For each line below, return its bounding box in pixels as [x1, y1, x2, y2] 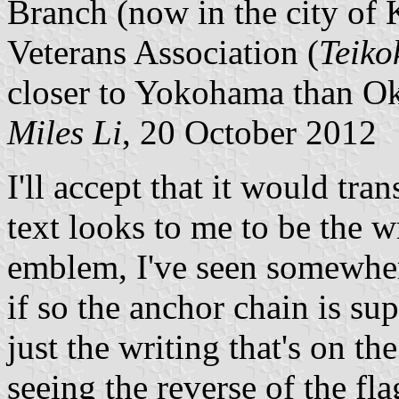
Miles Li [7, 112, 122, 151]
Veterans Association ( [7, 32, 319, 71]
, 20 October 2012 [122, 112, 377, 151]
